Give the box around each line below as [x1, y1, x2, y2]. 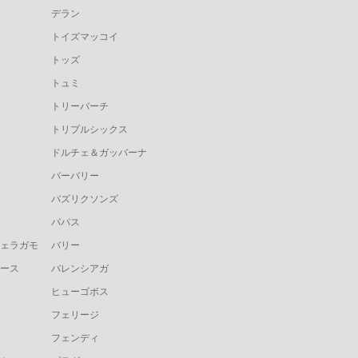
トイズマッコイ [51, 31, 118, 43]
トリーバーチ [51, 101, 109, 113]
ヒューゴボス [51, 286, 109, 298]
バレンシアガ [51, 263, 109, 275]
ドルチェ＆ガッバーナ [51, 147, 147, 159]
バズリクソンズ [51, 193, 118, 205]
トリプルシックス [51, 124, 128, 136]
